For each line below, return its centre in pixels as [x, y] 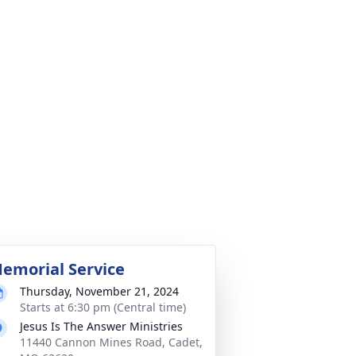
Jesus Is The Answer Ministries [101, 326]
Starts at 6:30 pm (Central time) [103, 307]
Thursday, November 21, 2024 [99, 291]
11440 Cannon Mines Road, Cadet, [111, 342]
